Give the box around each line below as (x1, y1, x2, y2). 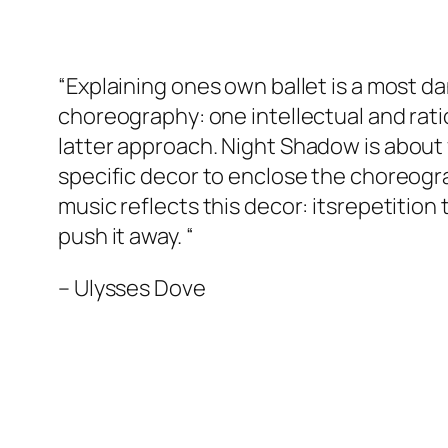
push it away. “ (58, 221, 194, 252)
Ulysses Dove (73, 273, 206, 304)
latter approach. (58, 131, 222, 162)
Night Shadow (221, 131, 361, 162)
